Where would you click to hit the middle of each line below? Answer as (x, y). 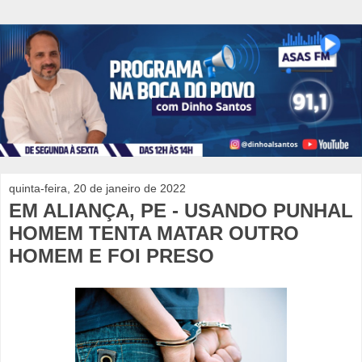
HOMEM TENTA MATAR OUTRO (154, 233)
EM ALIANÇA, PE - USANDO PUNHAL (181, 210)
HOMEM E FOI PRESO (112, 255)
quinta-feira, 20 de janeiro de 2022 (97, 188)
